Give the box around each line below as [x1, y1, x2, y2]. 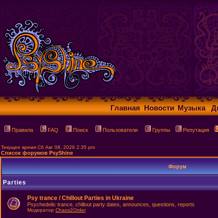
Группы [152, 127, 170, 133]
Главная [110, 104, 141, 112]
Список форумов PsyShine [1, 150, 73, 156]
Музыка [178, 104, 206, 112]
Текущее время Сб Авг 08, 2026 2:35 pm [1, 145, 95, 150]
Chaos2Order [55, 207, 86, 213]
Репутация [183, 127, 209, 133]
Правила [12, 127, 33, 133]
